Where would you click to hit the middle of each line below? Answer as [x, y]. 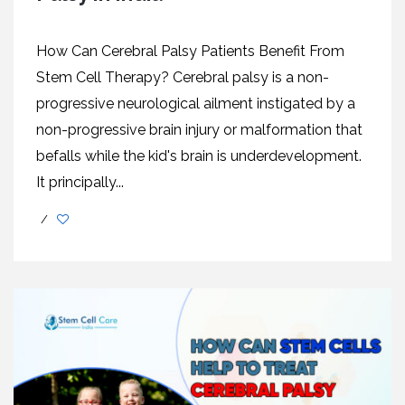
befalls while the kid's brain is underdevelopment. [199, 155]
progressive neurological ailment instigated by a [196, 103]
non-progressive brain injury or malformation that [199, 129]
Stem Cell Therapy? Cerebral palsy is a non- [183, 77]
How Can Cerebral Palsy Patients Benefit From [190, 51]
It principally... [80, 182]
